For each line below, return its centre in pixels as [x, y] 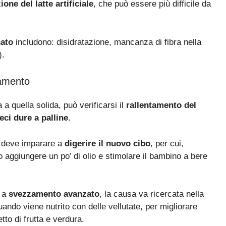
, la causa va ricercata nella [152, 194]
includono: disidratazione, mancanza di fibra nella [107, 42]
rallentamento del [161, 105]
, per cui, [167, 143]
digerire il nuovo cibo [107, 143]
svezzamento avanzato [54, 194]
